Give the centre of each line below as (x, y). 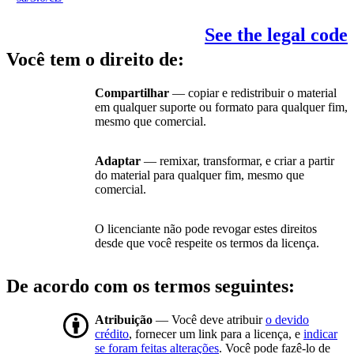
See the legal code (276, 35)
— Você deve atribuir (211, 320)
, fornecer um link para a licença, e (216, 334)
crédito (112, 334)
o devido (287, 320)
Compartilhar (132, 93)
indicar (320, 334)
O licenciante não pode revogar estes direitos (206, 229)
